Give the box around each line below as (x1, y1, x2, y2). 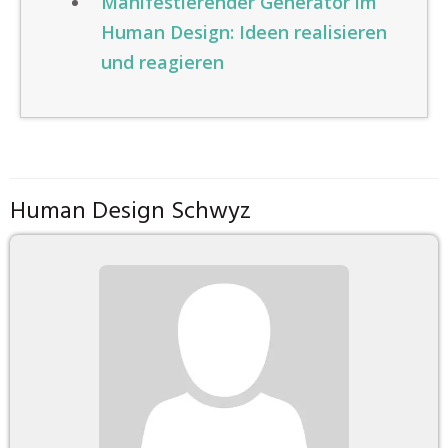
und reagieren (101, 50, 224, 74)
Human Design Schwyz (10, 193, 251, 231)
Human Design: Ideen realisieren (101, 20, 387, 44)
